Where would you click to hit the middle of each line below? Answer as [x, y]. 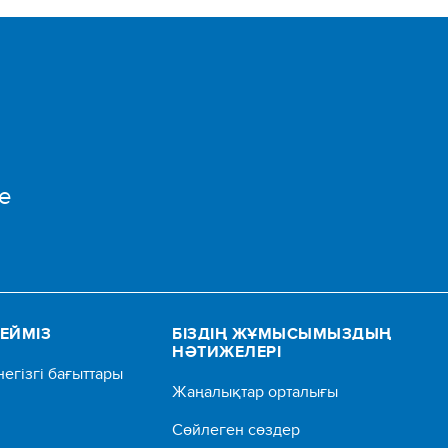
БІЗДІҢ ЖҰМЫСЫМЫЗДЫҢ [282, 333]
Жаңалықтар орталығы [255, 391]
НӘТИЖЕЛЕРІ [227, 351]
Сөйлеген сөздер [236, 429]
